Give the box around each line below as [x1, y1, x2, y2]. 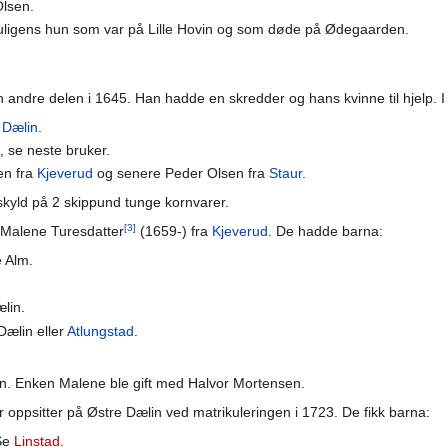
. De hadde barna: [268, 223, 383, 240]
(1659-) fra [136, 223, 212, 240]
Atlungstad [66, 322, 134, 339]
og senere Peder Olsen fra [92, 165, 269, 182]
